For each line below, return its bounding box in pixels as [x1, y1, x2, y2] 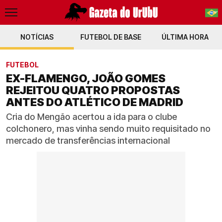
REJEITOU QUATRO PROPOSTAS [6, 84, 180, 97]
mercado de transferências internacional [6, 135, 170, 146]
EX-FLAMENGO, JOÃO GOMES [6, 72, 166, 85]
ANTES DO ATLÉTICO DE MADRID [6, 96, 183, 109]
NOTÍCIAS [20, 33, 54, 41]
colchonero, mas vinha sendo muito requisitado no [6, 123, 211, 134]
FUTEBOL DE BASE [80, 33, 142, 41]
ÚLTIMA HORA [161, 33, 209, 41]
